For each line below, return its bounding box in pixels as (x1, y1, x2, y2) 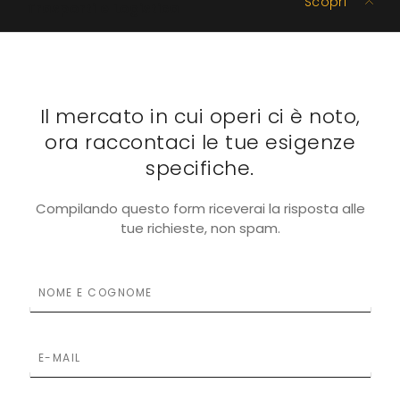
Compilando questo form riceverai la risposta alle (35, 198, 365, 218)
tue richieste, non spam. (120, 218, 280, 237)
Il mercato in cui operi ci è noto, (39, 102, 361, 130)
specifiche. (146, 154, 254, 182)
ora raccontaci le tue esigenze (45, 128, 355, 156)
